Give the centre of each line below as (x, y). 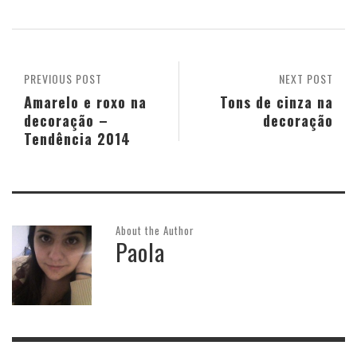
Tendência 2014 (77, 139)
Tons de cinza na (277, 102)
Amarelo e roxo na (85, 102)
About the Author (155, 231)
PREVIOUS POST (63, 79)
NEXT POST (306, 79)
